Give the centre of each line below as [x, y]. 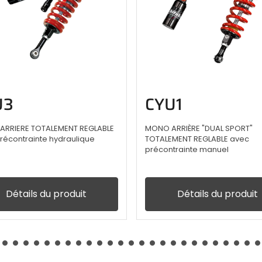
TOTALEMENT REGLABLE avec [197, 139]
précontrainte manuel [187, 150]
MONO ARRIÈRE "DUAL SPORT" [199, 129]
